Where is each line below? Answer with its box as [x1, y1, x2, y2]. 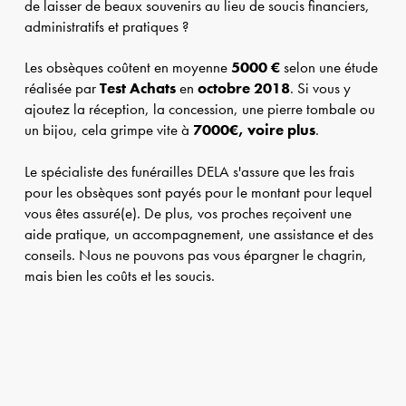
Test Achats [99, 79, 179, 99]
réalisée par [24, 79, 100, 99]
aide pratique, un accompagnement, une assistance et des [24, 224, 373, 244]
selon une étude [283, 58, 378, 78]
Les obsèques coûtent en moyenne [24, 58, 231, 78]
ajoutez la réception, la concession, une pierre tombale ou [24, 100, 375, 120]
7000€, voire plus [192, 121, 315, 140]
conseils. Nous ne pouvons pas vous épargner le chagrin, [24, 245, 367, 265]
